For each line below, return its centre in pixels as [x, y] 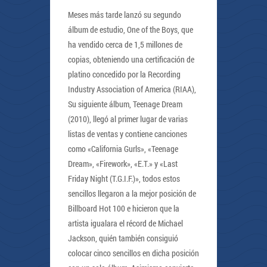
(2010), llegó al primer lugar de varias [128, 119]
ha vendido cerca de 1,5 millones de [125, 44]
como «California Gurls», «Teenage [123, 149]
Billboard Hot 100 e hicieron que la [124, 208]
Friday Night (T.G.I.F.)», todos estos [124, 178]
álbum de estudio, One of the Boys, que [131, 30]
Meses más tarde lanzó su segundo [125, 15]
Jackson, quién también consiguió [123, 238]
